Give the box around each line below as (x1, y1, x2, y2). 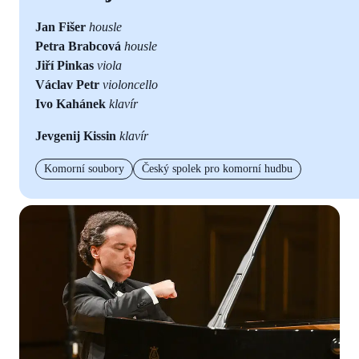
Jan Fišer (35, 19, 86, 34)
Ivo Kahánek (35, 96, 106, 111)
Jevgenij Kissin (35, 128, 116, 143)
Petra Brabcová (35, 38, 121, 53)
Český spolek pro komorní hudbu (142, 162, 292, 175)
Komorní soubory (44, 162, 124, 175)
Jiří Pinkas (35, 58, 94, 72)
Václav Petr (35, 77, 99, 91)
